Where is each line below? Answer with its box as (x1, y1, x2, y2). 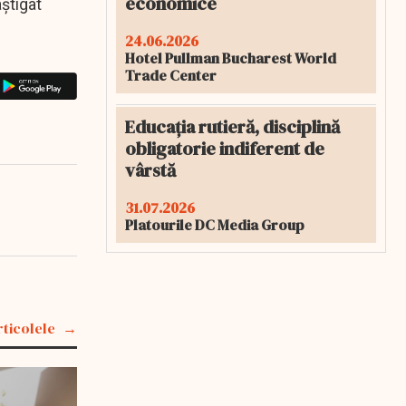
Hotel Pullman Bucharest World (125, 48, 336, 68)
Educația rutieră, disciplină (125, 114, 340, 140)
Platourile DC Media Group (125, 215, 304, 235)
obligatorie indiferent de (125, 136, 324, 161)
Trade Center (125, 65, 217, 85)
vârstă (125, 158, 176, 183)
